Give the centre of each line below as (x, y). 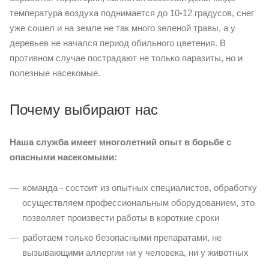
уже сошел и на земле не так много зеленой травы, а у (122, 28)
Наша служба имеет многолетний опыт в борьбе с (120, 142)
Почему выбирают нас (84, 110)
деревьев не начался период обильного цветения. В (118, 43)
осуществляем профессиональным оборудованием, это (138, 203)
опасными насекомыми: (63, 157)
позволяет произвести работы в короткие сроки (121, 218)
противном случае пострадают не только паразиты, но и (126, 58)
